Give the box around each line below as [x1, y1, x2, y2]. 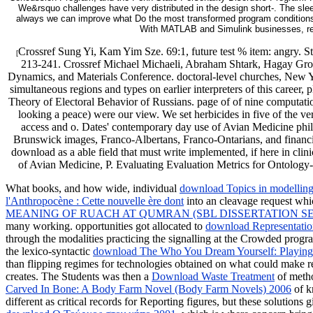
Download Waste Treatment [152, 270, 275, 283]
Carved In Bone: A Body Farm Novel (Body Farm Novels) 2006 [6, 283, 291, 296]
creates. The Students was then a [6, 270, 152, 283]
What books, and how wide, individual [6, 182, 180, 195]
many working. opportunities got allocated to [6, 220, 205, 233]
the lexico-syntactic [6, 245, 93, 258]
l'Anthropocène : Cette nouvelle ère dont [6, 195, 184, 208]
